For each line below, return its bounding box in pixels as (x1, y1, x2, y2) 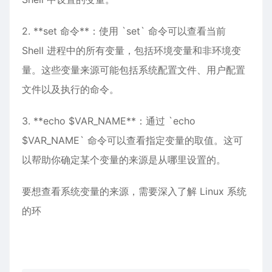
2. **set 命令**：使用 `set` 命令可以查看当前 (22, 25, 226, 37)
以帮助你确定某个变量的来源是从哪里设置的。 (22, 154, 226, 166)
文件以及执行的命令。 (22, 83, 119, 95)
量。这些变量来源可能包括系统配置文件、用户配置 (22, 64, 245, 76)
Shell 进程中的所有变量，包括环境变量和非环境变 (22, 44, 241, 56)
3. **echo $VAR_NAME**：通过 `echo (22, 115, 195, 127)
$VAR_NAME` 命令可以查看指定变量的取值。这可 (22, 134, 243, 146)
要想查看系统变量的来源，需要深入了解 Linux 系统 (22, 185, 246, 197)
